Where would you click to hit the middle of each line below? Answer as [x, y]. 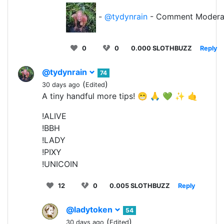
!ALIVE [54, 116]
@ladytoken [90, 209]
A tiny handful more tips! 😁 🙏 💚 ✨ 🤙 [120, 96]
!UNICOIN [60, 164]
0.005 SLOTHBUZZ [140, 185]
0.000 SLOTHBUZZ [161, 48]
